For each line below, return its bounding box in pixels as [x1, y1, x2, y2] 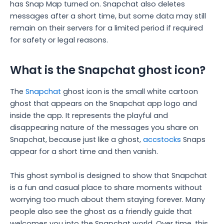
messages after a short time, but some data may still [10, 11, 206, 21]
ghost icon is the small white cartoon [61, 86, 198, 97]
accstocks [143, 134, 183, 145]
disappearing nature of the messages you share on [10, 122, 198, 133]
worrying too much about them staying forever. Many [10, 194, 205, 204]
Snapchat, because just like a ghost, [10, 134, 143, 145]
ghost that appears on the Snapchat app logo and [10, 98, 197, 109]
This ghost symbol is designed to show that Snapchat [10, 170, 207, 180]
